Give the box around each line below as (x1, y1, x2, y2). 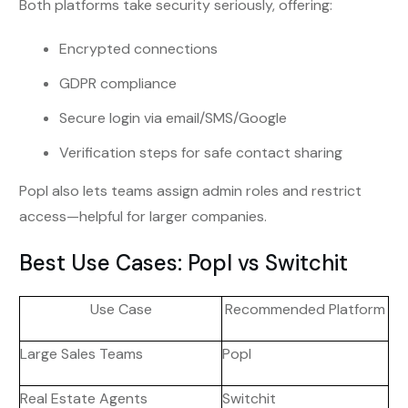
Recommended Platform (225, 300, 385, 320)
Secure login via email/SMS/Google (59, 108, 287, 128)
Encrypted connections (59, 39, 218, 59)
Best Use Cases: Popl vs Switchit (19, 249, 348, 278)
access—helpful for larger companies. (19, 207, 267, 227)
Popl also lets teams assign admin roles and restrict (19, 181, 362, 201)
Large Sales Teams (20, 344, 143, 364)
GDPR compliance (59, 74, 177, 94)
